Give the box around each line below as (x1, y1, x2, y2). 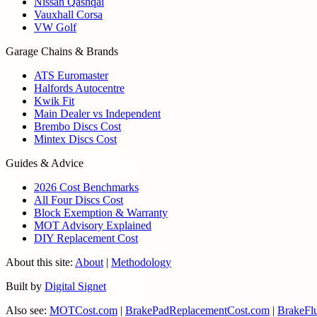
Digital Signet (45, 280, 106, 293)
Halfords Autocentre (34, 82, 125, 95)
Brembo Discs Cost (34, 120, 121, 133)
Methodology (111, 256, 171, 269)
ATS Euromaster (34, 69, 108, 82)
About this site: (6, 256, 73, 269)
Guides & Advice (6, 157, 83, 170)
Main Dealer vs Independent (34, 108, 161, 120)
